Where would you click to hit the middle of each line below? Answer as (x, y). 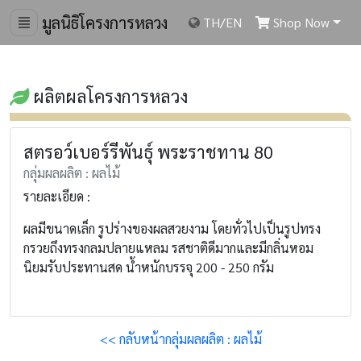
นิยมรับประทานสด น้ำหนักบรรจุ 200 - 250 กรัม (149, 267)
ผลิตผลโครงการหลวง (108, 96)
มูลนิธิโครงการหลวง (103, 23)
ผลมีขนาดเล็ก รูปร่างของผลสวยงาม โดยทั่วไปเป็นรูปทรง (172, 228)
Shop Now (300, 22)
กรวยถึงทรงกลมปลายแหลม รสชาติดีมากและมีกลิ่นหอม (168, 248)
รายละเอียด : (57, 196)
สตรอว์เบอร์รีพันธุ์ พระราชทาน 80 (148, 151)
